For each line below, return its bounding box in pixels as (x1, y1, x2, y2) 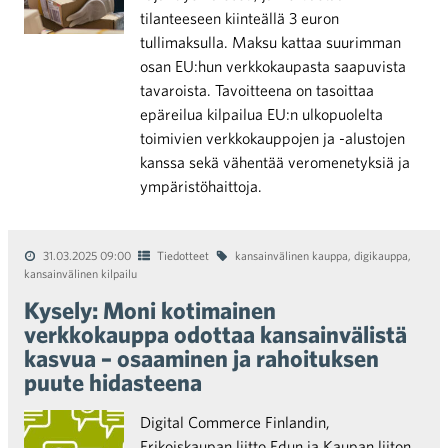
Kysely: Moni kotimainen (24, 296, 276, 324)
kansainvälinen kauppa (235, 248, 348, 262)
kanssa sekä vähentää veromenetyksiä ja (140, 153, 410, 171)
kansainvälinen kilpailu (24, 266, 137, 280)
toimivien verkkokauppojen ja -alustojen (140, 129, 405, 147)
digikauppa (354, 248, 408, 262)
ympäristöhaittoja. (140, 177, 262, 195)
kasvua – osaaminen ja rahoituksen (24, 344, 379, 372)
